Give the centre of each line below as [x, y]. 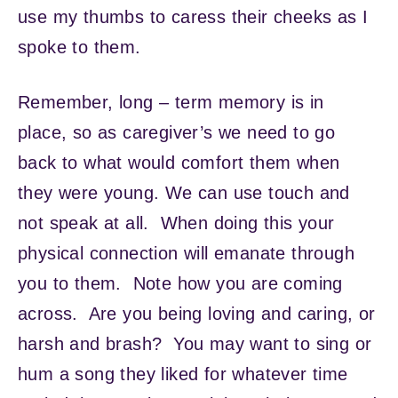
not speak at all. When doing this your [176, 223]
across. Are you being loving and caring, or [197, 313]
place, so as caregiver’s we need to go [177, 132]
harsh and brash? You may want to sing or [195, 343]
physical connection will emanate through [186, 253]
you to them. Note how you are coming [180, 283]
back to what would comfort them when [179, 162]
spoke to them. [88, 47]
